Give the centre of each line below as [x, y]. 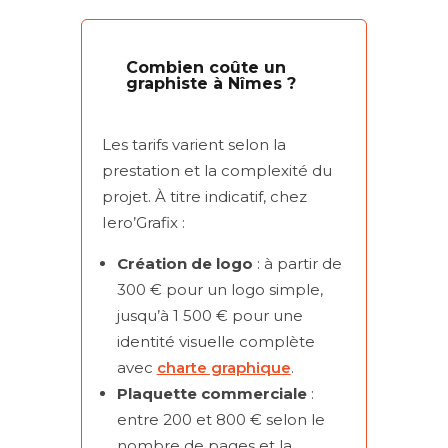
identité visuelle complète [215, 341]
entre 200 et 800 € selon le [220, 419]
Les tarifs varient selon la [193, 144]
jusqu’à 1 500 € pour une [209, 315]
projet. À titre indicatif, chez [204, 196]
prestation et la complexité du [216, 170]
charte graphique [223, 367]
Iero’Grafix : [143, 222]
